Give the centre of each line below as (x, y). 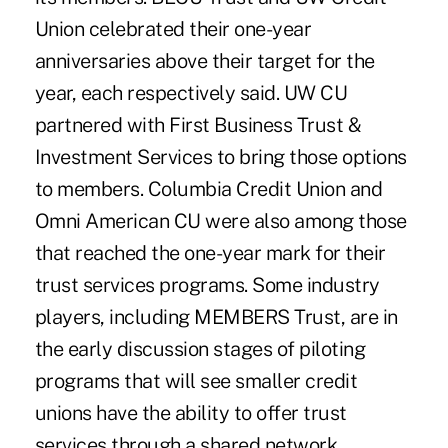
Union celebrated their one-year (173, 28)
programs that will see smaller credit (196, 380)
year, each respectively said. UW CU (191, 92)
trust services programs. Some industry (207, 284)
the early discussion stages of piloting (200, 348)
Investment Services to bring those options (220, 156)
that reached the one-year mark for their (210, 252)
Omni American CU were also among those (220, 220)
